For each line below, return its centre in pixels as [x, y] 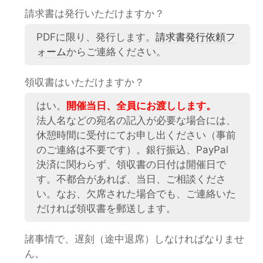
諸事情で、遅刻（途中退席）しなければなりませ [135, 239]
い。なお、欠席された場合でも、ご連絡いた [136, 193]
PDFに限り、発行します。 [96, 37]
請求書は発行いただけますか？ [95, 13]
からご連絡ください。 [117, 51]
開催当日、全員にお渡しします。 [141, 105]
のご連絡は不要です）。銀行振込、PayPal [133, 149]
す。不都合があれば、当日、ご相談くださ [131, 179]
